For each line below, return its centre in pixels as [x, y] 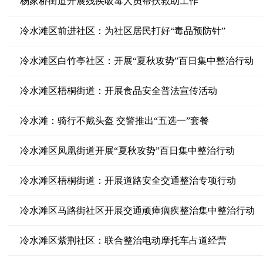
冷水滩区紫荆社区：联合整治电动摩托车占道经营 [123, 240]
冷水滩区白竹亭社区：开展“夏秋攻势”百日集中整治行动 [136, 61]
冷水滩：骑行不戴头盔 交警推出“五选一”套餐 [114, 121]
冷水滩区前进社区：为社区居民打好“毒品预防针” [122, 31]
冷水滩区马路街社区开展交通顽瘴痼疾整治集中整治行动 [137, 210]
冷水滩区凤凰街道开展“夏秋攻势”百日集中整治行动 [127, 151]
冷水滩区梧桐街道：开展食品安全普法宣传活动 [118, 91]
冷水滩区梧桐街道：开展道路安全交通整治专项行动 [128, 181]
